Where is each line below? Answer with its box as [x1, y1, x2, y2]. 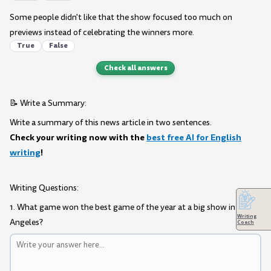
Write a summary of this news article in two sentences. [10, 116, 212, 128]
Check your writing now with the [10, 131, 146, 143]
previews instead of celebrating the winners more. [10, 26, 194, 38]
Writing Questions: [10, 182, 79, 194]
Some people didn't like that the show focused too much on [10, 11, 232, 23]
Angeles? [10, 217, 43, 229]
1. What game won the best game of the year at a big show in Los [10, 201, 250, 214]
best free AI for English [146, 131, 241, 143]
